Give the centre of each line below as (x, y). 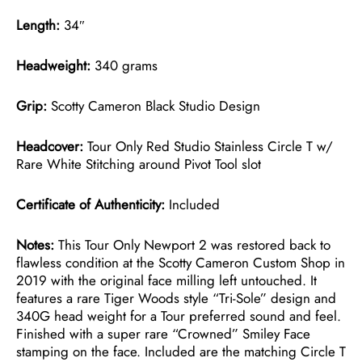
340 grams (124, 65)
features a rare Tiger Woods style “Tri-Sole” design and (176, 298)
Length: (38, 25)
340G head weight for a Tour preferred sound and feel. (179, 316)
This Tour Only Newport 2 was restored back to (192, 244)
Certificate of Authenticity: (90, 204)
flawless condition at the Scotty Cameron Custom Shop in (181, 262)
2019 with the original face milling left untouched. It (166, 280)
